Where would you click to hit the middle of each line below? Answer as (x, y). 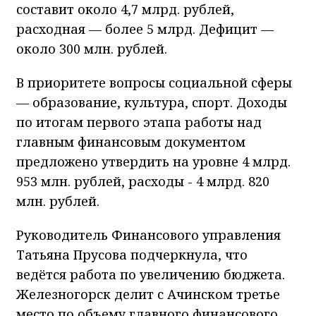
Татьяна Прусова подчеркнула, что (132, 255)
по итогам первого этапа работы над (139, 122)
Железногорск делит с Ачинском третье (148, 294)
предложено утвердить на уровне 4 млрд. (153, 162)
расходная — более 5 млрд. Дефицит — (145, 29)
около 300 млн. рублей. (92, 49)
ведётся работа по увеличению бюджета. (151, 275)
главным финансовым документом (131, 142)
